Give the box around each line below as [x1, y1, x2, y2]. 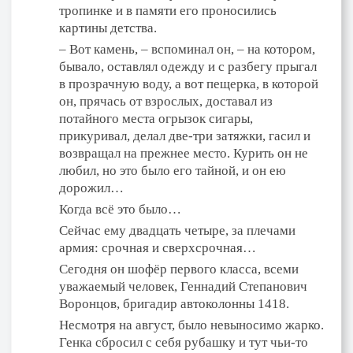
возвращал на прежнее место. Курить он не [59, 145, 308, 161]
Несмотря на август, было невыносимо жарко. [59, 317, 324, 333]
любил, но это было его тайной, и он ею [59, 162, 286, 178]
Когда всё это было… [59, 201, 181, 217]
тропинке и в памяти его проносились [59, 2, 277, 18]
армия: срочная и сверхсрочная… [59, 240, 256, 255]
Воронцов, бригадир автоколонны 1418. [59, 295, 289, 311]
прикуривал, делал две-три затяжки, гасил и [59, 128, 310, 143]
